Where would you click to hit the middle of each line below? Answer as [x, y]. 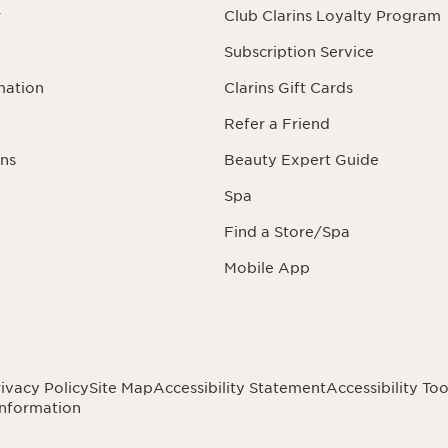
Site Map [121, 388]
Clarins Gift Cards [288, 88]
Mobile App [267, 268]
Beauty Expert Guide [301, 160]
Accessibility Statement [239, 388]
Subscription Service [299, 52]
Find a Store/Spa [287, 232]
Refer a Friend [277, 124]
